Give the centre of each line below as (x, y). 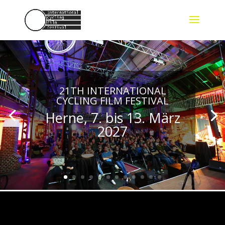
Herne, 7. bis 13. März (113, 118)
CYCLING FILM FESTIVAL (113, 101)
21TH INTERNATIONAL (113, 91)
